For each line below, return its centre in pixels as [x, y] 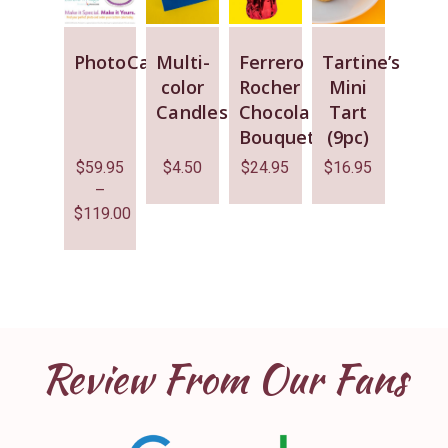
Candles [192, 111]
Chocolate [284, 111]
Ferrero [272, 61]
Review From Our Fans [224, 378]
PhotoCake [122, 61]
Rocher [270, 86]
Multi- [183, 61]
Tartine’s [361, 61]
